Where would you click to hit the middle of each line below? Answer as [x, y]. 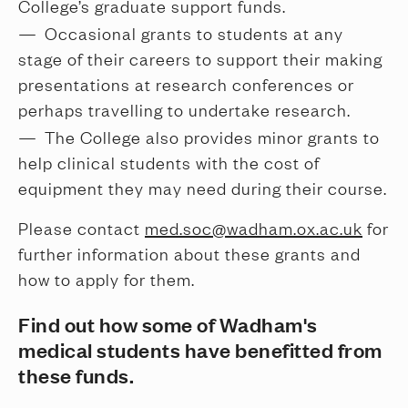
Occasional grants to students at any [194, 33]
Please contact [82, 228]
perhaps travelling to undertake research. [184, 109]
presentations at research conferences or [186, 84]
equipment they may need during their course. [203, 188]
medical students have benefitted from [200, 349]
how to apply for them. [107, 279]
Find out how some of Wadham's [168, 324]
